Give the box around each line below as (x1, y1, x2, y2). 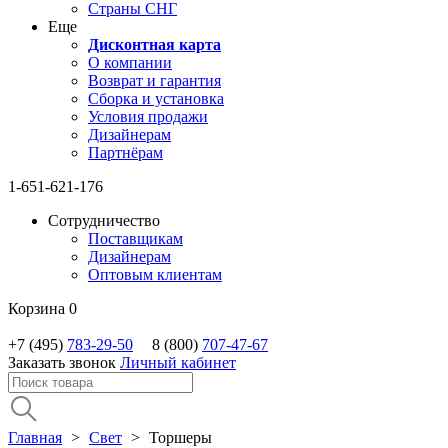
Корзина (8, 300, 65, 317)
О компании (88, 54, 172, 71)
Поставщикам (88, 230, 183, 247)
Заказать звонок (8, 354, 116, 371)
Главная (8, 429, 62, 446)
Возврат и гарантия (88, 72, 221, 89)
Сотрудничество (48, 212, 160, 229)
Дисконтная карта (88, 36, 221, 53)
